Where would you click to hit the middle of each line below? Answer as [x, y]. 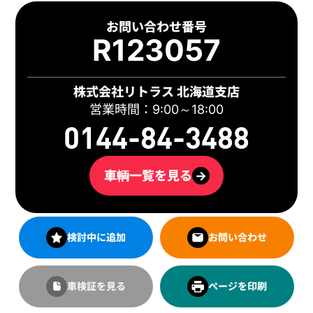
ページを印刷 [237, 286]
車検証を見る [97, 286]
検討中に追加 [97, 238]
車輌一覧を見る [148, 176]
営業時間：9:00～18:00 [156, 109]
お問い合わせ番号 [156, 27]
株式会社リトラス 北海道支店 [156, 91]
